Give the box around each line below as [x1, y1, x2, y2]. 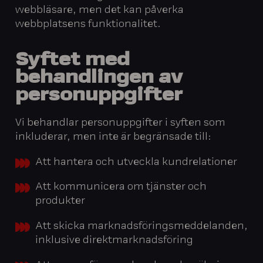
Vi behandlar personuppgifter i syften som [15, 118, 226, 128]
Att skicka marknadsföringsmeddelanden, [35, 222, 248, 232]
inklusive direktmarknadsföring [35, 236, 193, 246]
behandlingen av [15, 69, 183, 88]
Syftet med [15, 52, 130, 70]
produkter [35, 197, 85, 207]
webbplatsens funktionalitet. [15, 19, 161, 29]
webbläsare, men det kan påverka [15, 5, 184, 15]
